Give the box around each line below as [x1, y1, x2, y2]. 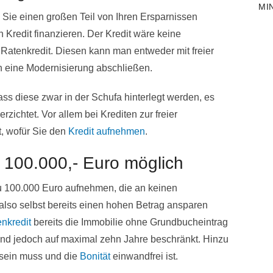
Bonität [80, 250, 110, 261]
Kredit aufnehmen [68, 126, 145, 136]
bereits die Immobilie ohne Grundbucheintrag [31, 216, 228, 227]
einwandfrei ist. [110, 250, 178, 261]
